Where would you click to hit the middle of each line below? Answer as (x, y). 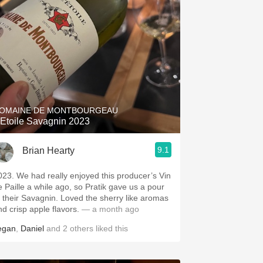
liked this (111, 228)
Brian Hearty (48, 150)
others (82, 228)
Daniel (32, 228)
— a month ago (109, 209)
